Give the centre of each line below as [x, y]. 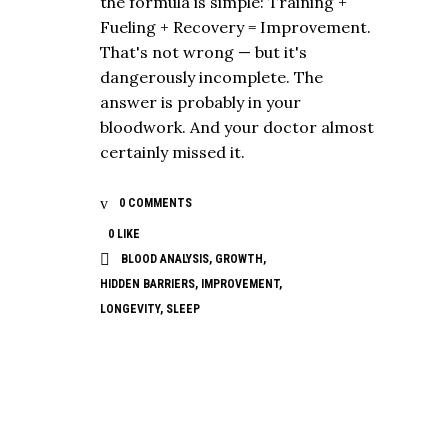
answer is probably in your [200, 101]
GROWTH [239, 258]
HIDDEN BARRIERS [147, 284]
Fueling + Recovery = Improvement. [235, 26]
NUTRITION [136, 375]
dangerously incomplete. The [211, 76]
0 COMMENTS [154, 202]
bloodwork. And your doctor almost [237, 126]
